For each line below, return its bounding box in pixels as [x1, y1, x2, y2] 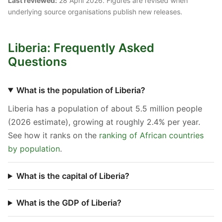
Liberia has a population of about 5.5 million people [8, 103, 202, 113]
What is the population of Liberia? [16, 85, 146, 95]
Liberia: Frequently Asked [8, 41, 154, 55]
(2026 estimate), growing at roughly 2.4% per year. [8, 116, 200, 127]
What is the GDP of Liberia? [16, 198, 122, 208]
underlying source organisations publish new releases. [8, 7, 182, 16]
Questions [8, 55, 67, 69]
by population [8, 143, 60, 154]
